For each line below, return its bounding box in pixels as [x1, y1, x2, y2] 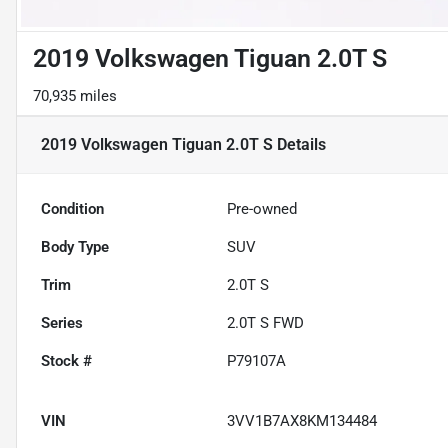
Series [41, 314, 83, 333]
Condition [41, 200, 104, 219]
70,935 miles [33, 87, 117, 106]
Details [273, 135, 326, 155]
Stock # [41, 352, 92, 371]
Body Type [41, 238, 109, 257]
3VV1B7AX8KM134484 [227, 412, 378, 431]
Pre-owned [227, 200, 298, 219]
